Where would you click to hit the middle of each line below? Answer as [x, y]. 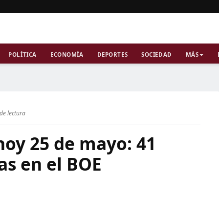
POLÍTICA [22, 55]
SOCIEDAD [157, 55]
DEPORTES [112, 55]
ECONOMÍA [67, 55]
